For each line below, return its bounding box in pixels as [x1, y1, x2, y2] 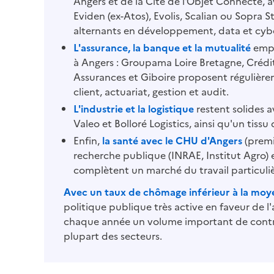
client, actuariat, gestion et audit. [73, 84, 229, 98]
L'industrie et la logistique [73, 101, 194, 115]
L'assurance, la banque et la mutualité [73, 40, 251, 54]
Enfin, [73, 133, 102, 147]
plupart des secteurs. [64, 228, 162, 242]
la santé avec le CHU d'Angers [102, 133, 242, 147]
